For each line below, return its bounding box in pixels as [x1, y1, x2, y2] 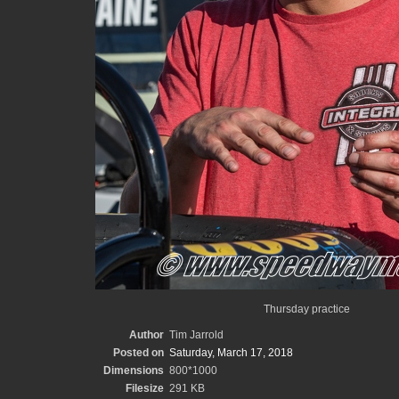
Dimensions [102, 364, 164, 377]
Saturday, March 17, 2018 [168, 346, 293, 359]
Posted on [112, 346, 164, 359]
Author [128, 329, 164, 341]
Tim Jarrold [168, 329, 224, 341]
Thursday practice [263, 303, 350, 315]
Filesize [125, 382, 164, 395]
